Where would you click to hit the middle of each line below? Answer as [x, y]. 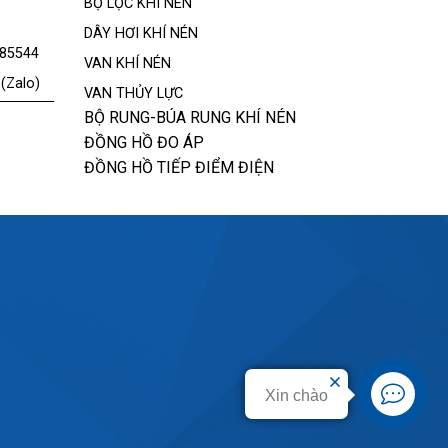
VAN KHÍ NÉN [127, 63]
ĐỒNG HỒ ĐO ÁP [143, 142]
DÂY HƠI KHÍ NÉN [140, 33]
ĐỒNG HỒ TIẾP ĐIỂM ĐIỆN [178, 167]
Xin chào [296, 395]
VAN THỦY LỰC [133, 93]
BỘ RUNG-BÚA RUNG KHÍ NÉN [189, 117]
